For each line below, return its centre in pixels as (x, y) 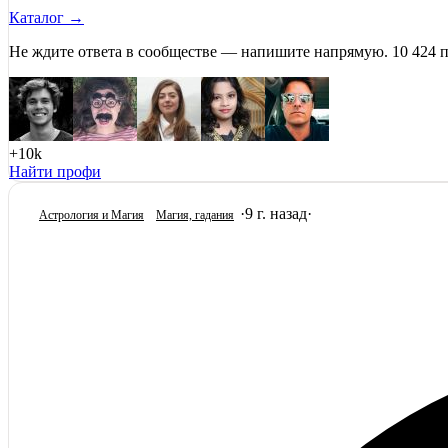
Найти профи (55, 171)
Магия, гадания (195, 215)
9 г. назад (276, 213)
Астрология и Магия (91, 215)
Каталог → (46, 17)
